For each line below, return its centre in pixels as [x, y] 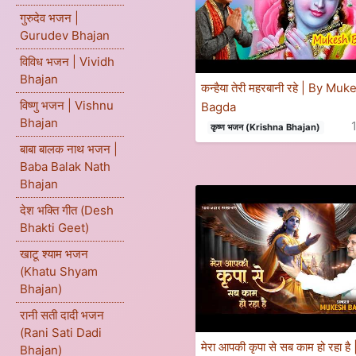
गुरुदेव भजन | [49, 18]
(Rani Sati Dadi [61, 333]
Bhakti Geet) [54, 228]
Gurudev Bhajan [65, 35]
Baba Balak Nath [65, 166]
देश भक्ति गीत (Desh [67, 210]
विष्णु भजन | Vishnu [67, 105]
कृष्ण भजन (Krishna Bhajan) [266, 128]
